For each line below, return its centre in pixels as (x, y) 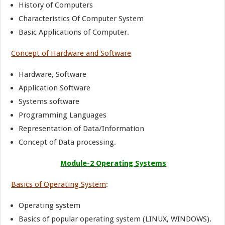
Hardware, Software (53, 74)
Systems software (49, 101)
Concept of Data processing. (68, 142)
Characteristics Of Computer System (81, 19)
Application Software (55, 88)
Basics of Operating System (59, 184)
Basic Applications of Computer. (74, 32)
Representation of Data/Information (82, 129)
